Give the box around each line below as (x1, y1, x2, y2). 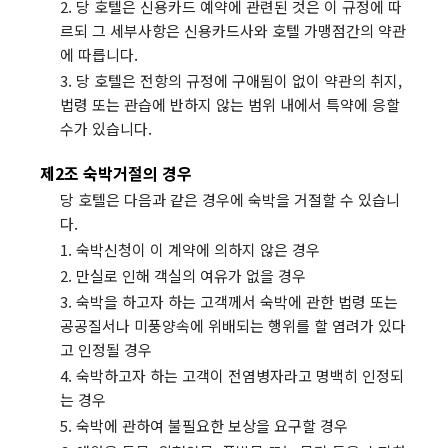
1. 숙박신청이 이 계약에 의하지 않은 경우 (60, 239, 320, 260)
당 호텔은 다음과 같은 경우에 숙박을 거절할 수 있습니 (60, 189, 400, 210)
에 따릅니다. (60, 44, 138, 65)
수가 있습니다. (60, 118, 152, 139)
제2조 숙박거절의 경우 (40, 161, 192, 185)
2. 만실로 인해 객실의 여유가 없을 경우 (60, 265, 306, 286)
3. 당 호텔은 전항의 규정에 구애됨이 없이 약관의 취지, (60, 70, 402, 91)
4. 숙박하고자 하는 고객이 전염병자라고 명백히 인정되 (60, 365, 404, 386)
